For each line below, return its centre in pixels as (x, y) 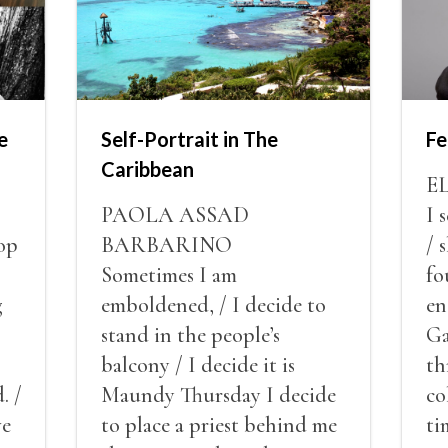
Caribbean (148, 168)
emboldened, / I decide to (214, 304)
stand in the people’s (191, 334)
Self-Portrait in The (190, 138)
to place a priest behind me (219, 424)
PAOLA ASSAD (175, 214)
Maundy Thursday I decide (219, 394)
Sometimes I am (169, 274)
